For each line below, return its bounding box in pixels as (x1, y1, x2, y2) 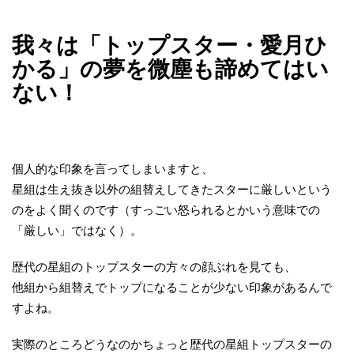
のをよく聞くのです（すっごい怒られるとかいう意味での (12, 203, 320, 217)
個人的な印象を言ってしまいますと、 (12, 162, 213, 176)
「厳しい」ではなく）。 (12, 224, 142, 238)
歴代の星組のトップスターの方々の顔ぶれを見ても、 (12, 260, 296, 274)
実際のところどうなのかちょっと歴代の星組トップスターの (12, 337, 332, 352)
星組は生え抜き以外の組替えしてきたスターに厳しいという (12, 183, 332, 197)
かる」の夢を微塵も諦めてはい (12, 57, 329, 82)
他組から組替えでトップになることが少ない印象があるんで (12, 281, 332, 295)
